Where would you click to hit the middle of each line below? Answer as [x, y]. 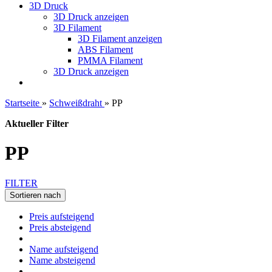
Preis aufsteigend [62, 216]
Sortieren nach [35, 195]
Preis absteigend [60, 227]
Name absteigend [62, 260]
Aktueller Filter [37, 124]
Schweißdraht [76, 103]
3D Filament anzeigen [120, 39]
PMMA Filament [110, 60]
